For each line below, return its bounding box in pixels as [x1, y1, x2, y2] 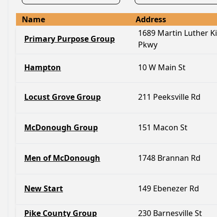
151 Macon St [138, 122, 187, 133]
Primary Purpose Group [24, 33, 115, 44]
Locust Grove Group [24, 92, 101, 102]
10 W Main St [138, 62, 186, 73]
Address [136, 14, 166, 25]
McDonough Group [24, 122, 98, 133]
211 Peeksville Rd [138, 92, 201, 102]
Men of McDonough [24, 153, 100, 163]
